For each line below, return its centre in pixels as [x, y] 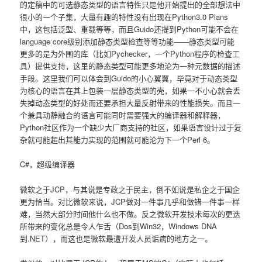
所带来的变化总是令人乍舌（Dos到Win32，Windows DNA [119, 226]
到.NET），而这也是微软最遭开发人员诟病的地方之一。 [116, 238]
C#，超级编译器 [48, 164]
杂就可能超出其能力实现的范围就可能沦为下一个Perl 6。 [118, 140]
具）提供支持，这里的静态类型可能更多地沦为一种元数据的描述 [130, 66]
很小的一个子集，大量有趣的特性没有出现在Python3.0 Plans [124, 17]
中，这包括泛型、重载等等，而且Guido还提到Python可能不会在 [130, 29]
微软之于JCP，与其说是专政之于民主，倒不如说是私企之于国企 [130, 189]
